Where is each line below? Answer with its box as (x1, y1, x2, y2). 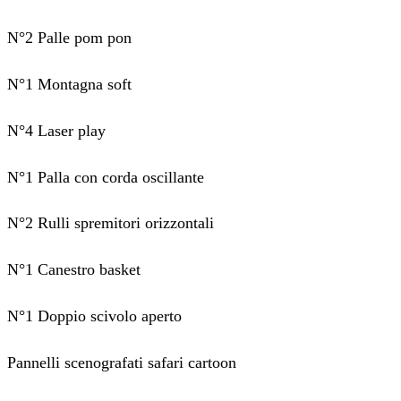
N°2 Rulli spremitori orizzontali (7, 214, 214, 233)
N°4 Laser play (7, 121, 106, 140)
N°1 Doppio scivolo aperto (7, 307, 182, 326)
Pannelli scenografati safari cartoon (7, 354, 236, 372)
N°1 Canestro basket (7, 260, 141, 279)
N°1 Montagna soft (7, 74, 132, 93)
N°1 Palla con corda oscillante (7, 167, 204, 186)
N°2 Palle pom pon (7, 28, 132, 47)
